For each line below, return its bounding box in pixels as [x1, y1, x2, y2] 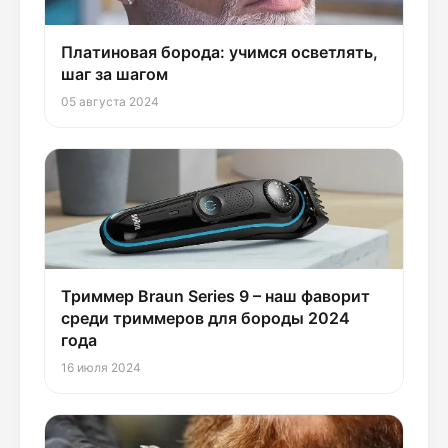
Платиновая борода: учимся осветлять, [61, 42, 378, 63]
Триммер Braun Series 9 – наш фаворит [61, 286, 370, 307]
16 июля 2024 [61, 360, 141, 376]
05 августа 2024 [61, 94, 159, 110]
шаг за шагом [61, 64, 168, 85]
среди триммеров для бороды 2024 [61, 308, 350, 329]
